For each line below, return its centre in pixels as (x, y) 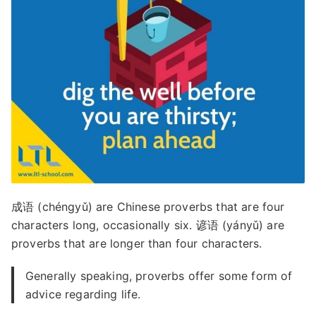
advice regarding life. (83, 294)
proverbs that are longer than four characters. (137, 243)
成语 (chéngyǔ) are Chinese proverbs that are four (148, 206)
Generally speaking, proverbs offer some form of (159, 275)
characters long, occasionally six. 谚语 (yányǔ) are (148, 225)
